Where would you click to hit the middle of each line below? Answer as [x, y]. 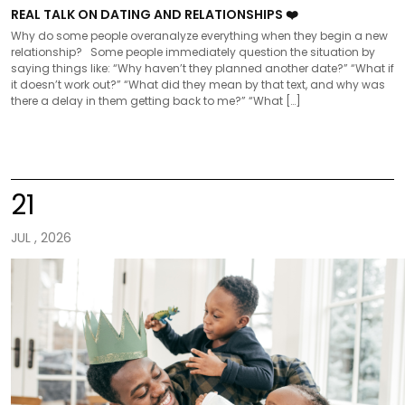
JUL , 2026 [41, 238]
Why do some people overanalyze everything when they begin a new [199, 35]
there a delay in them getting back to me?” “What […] [156, 100]
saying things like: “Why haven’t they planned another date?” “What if [202, 68]
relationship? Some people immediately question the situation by [193, 52]
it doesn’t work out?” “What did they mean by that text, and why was [198, 84]
